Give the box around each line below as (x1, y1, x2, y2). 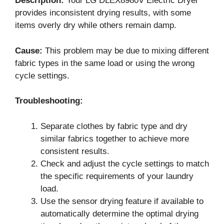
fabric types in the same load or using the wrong (15, 58, 194, 68)
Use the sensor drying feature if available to (40, 196, 203, 206)
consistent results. (40, 146, 109, 156)
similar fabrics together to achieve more (40, 133, 189, 143)
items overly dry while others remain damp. (15, 20, 176, 30)
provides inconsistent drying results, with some (15, 8, 191, 17)
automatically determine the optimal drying (40, 208, 198, 218)
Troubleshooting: (15, 96, 83, 105)
